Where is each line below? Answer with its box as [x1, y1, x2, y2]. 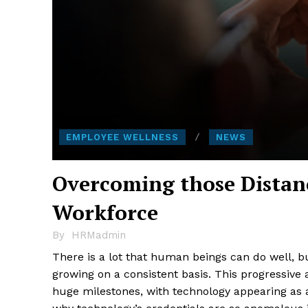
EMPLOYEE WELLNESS [66, 131, 179, 142]
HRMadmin [71, 228, 126, 241]
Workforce [52, 198, 158, 226]
